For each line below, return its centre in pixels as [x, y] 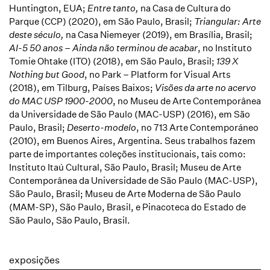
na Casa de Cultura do [186, 8]
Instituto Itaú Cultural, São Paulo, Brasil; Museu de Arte [125, 167]
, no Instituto [225, 48]
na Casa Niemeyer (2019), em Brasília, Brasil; [159, 35]
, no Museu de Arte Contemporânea [187, 101]
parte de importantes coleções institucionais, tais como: [127, 154]
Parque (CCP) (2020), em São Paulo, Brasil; [102, 21]
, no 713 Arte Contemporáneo [197, 127]
